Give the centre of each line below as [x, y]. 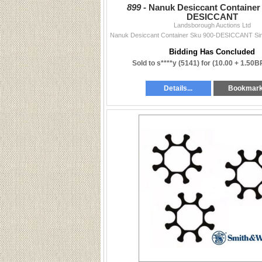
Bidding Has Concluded [212, 52]
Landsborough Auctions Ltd [212, 25]
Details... [178, 88]
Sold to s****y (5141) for [172, 63]
